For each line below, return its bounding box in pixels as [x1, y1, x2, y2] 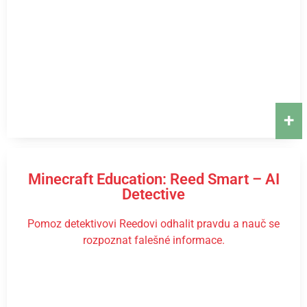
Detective [122, 186, 185, 203]
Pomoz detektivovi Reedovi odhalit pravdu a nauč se [27, 217, 280, 230]
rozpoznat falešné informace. [82, 234, 225, 247]
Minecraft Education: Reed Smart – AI [27, 171, 280, 188]
